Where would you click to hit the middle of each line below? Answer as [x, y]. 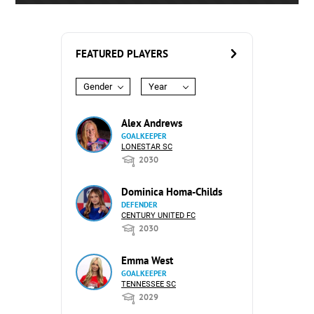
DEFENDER [139, 205]
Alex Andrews [152, 123]
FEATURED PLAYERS [122, 54]
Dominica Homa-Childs [172, 192]
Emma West [147, 260]
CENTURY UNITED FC [158, 216]
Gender [98, 87]
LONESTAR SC [147, 147]
